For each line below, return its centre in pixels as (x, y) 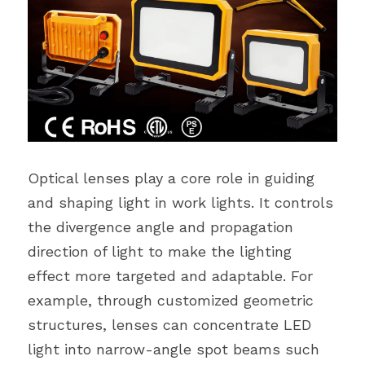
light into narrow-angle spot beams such (174, 349)
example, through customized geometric (171, 300)
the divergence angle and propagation (161, 227)
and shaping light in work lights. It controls (180, 202)
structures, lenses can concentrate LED (169, 325)
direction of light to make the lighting (160, 251)
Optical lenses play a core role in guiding (171, 178)
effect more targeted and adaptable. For (170, 276)
